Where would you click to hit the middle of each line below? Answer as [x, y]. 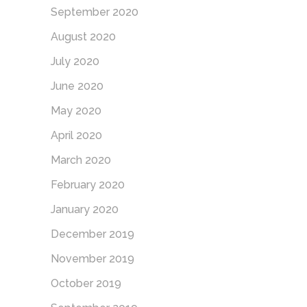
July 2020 [75, 61]
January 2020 [85, 209]
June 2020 [77, 86]
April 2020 [76, 135]
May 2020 [76, 110]
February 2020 [88, 184]
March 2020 [81, 160]
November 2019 [93, 258]
